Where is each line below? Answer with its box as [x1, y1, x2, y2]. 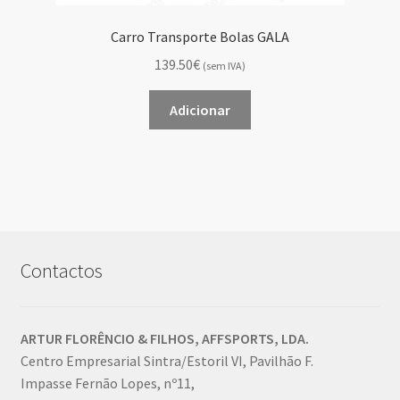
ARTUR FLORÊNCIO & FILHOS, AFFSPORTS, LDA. [20, 329, 309, 347]
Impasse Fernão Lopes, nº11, [20, 374, 195, 392]
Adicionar [170, 100, 230, 119]
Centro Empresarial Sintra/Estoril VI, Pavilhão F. [20, 352, 313, 370]
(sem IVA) [203, 58, 246, 72]
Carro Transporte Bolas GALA [111, 28, 289, 46]
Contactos [20, 257, 103, 283]
